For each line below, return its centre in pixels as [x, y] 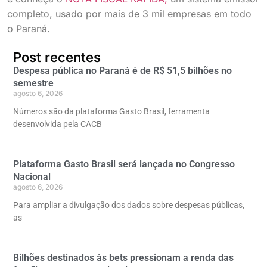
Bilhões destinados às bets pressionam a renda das [123, 258]
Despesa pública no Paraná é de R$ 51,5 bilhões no [122, 71]
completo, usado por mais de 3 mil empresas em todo [129, 13]
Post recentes [57, 58]
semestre [33, 83]
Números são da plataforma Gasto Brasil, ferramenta [111, 112]
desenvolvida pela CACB [58, 124]
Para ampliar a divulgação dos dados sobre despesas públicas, [129, 205]
